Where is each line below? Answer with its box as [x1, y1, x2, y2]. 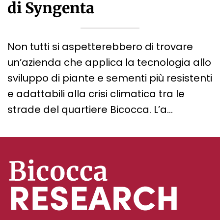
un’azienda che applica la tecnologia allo [7, 55, 211, 70]
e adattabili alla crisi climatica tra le [7, 87, 185, 101]
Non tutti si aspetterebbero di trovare [7, 40, 193, 54]
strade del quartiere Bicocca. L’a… [7, 103, 173, 117]
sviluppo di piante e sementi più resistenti [7, 71, 212, 85]
